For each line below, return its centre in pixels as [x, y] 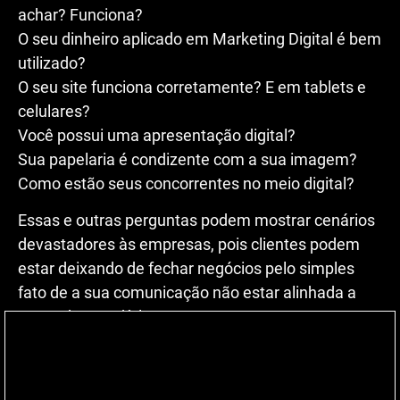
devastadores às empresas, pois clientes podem [189, 245]
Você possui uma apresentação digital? [157, 135]
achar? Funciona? [80, 14]
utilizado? [52, 62]
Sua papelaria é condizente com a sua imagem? [187, 159]
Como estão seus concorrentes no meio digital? [186, 183]
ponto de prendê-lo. [87, 317]
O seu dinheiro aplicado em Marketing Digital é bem [200, 38]
